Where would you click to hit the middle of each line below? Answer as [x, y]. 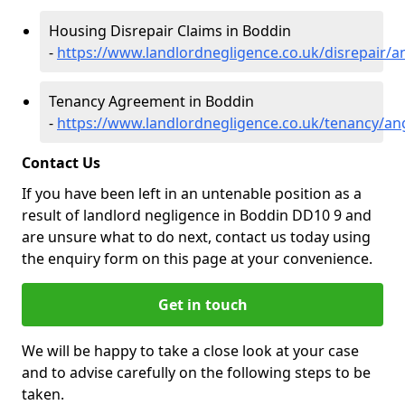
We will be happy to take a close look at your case [190, 351]
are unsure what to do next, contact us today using [196, 237]
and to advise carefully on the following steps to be [196, 372]
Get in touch [202, 305]
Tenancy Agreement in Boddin [151, 101]
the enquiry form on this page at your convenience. [201, 259]
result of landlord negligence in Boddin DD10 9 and [197, 215]
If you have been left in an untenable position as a [192, 193]
